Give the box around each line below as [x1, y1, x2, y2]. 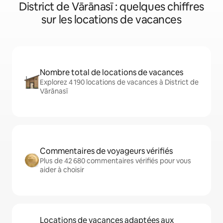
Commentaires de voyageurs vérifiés [40, 146, 173, 157]
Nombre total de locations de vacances [40, 67, 183, 78]
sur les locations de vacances [41, 12, 182, 27]
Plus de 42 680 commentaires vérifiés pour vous [40, 156, 191, 166]
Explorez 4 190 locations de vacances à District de [40, 78, 199, 87]
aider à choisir [40, 165, 84, 175]
